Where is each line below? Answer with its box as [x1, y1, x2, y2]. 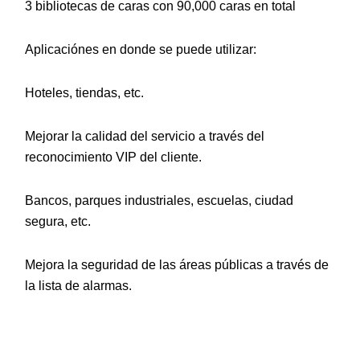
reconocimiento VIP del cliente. [25, 150, 202, 165]
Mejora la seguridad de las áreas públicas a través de [25, 258, 329, 272]
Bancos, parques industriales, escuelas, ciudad [25, 194, 293, 208]
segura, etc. [25, 215, 91, 229]
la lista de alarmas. [25, 279, 132, 293]
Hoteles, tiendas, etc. [25, 86, 144, 100]
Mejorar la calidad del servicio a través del [25, 129, 264, 144]
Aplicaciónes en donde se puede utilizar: [25, 43, 256, 57]
